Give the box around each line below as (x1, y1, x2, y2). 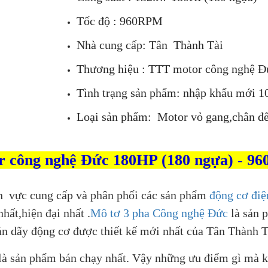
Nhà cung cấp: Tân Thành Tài (77, 38, 223, 52)
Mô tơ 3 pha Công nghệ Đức (90, 206, 228, 220)
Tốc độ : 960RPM (77, 14, 163, 28)
